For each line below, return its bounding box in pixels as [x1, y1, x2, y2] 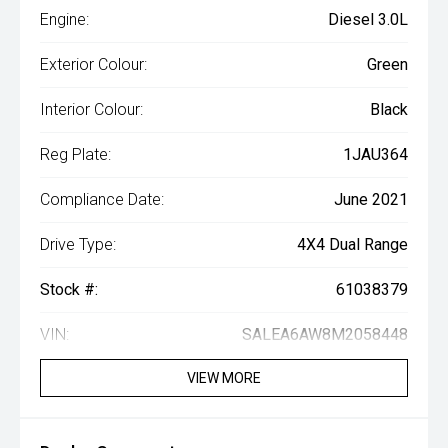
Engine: [40, 10, 89, 30]
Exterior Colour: [40, 55, 147, 75]
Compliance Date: [40, 190, 164, 210]
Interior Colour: [40, 100, 143, 120]
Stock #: [40, 280, 98, 300]
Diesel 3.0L [328, 10, 408, 30]
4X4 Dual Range [297, 235, 408, 255]
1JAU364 [343, 145, 408, 165]
